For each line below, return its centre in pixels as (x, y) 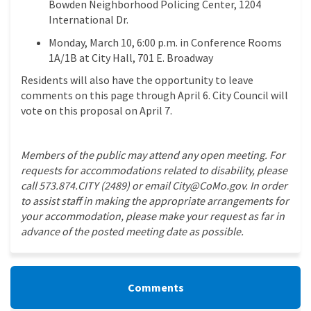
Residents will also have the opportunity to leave (137, 80)
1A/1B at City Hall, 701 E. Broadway (131, 58)
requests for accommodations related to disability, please (154, 170)
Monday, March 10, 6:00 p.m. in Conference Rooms (165, 43)
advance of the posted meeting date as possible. (132, 232)
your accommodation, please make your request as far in (153, 216)
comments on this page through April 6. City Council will (154, 95)
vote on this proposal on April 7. (96, 111)
